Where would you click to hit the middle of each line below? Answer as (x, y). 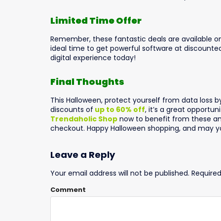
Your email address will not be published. (120, 173)
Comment (68, 190)
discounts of (72, 110)
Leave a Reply (83, 155)
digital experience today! (93, 57)
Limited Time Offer (96, 20)
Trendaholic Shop (84, 119)
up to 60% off (119, 110)
